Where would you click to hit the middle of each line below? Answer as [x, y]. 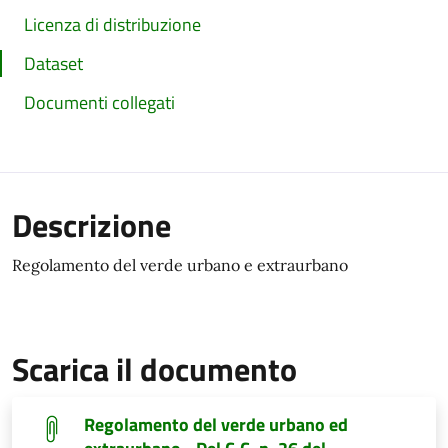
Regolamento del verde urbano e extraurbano [180, 265]
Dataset [53, 63]
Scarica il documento [154, 369]
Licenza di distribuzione [112, 24]
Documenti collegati [99, 102]
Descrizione [91, 225]
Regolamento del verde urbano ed [216, 424]
